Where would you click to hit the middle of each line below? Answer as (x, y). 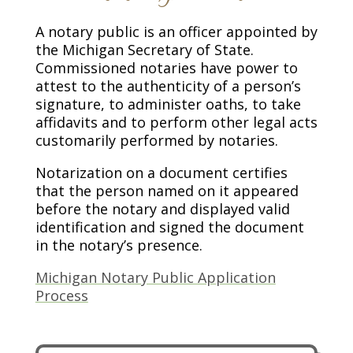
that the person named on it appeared (167, 191)
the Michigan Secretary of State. (144, 50)
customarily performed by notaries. (156, 141)
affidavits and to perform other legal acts (176, 123)
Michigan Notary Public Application (155, 278)
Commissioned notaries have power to (166, 68)
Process (61, 296)
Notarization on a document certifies (161, 173)
